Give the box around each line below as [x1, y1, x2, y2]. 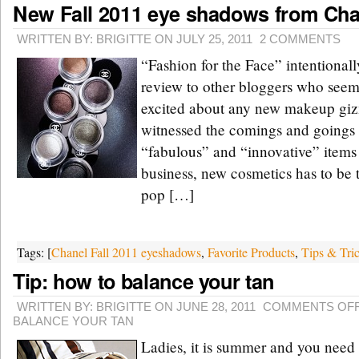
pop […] [141, 184, 194, 204]
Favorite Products [208, 244, 295, 260]
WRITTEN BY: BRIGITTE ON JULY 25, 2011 [17, 32, 252, 46]
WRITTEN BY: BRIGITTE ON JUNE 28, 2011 [17, 300, 256, 313]
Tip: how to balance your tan [13, 267, 274, 296]
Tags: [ [17, 244, 51, 260]
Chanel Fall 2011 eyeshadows [51, 244, 201, 260]
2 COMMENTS [260, 32, 341, 46]
